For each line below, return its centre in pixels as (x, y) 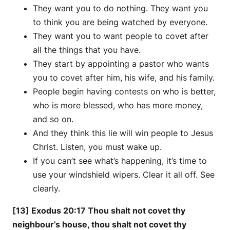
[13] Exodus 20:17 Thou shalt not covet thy (99, 211)
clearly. (46, 189)
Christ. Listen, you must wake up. (97, 147)
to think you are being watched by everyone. (120, 22)
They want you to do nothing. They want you (120, 8)
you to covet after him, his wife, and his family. (124, 78)
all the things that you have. (87, 50)
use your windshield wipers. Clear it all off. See (124, 175)
